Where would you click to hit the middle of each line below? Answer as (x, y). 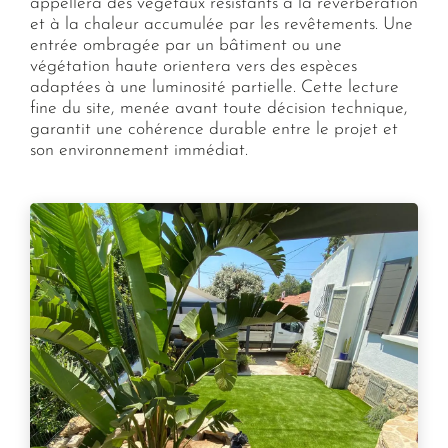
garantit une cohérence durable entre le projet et (213, 130)
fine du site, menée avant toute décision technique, (218, 109)
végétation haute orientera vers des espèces (193, 67)
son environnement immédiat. (138, 151)
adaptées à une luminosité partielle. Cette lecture (214, 88)
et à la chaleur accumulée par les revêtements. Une (221, 25)
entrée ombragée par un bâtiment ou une (185, 46)
